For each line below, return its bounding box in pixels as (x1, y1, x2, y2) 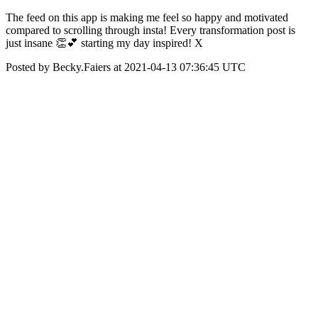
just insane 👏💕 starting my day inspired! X (6, 37, 203, 49)
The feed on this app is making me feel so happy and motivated (6, 11, 288, 23)
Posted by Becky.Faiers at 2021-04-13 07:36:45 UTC (6, 61, 246, 73)
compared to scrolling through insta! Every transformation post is (6, 24, 295, 36)
